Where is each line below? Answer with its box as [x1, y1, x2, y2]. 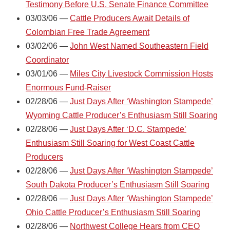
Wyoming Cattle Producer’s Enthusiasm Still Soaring [26, 110, 218, 120]
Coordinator [26, 55, 69, 64]
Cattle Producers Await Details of [70, 13, 189, 23]
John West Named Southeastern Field [70, 41, 208, 50]
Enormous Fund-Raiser [26, 83, 111, 92]
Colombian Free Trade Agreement [26, 27, 149, 36]
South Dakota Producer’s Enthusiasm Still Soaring [26, 180, 209, 189]
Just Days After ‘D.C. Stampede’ [70, 124, 186, 133]
